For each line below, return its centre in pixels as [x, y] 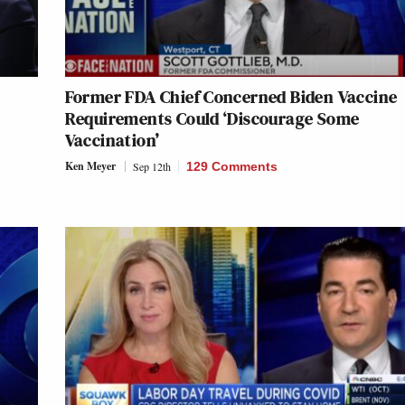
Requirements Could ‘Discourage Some [212, 118]
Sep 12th [151, 166]
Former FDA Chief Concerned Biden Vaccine [231, 96]
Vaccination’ [112, 140]
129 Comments [231, 166]
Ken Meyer [90, 165]
